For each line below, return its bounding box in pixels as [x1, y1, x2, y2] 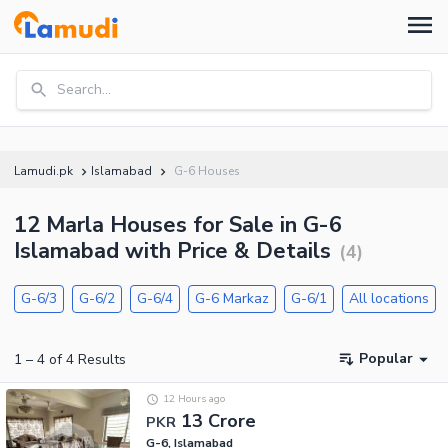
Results [74, 349, 126, 369]
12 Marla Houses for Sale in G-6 [14, 210, 342, 240]
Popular [359, 349, 413, 369]
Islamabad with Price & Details [14, 236, 331, 266]
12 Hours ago [162, 391, 225, 407]
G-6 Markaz [195, 289, 269, 308]
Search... [57, 80, 111, 99]
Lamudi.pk [14, 163, 73, 179]
